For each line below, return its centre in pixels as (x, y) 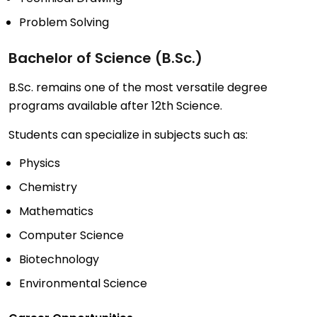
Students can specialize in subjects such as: (128, 135)
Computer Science (71, 236)
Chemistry (48, 188)
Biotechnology (59, 260)
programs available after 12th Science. (115, 106)
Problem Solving (64, 23)
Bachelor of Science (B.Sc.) (105, 58)
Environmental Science (83, 284)
